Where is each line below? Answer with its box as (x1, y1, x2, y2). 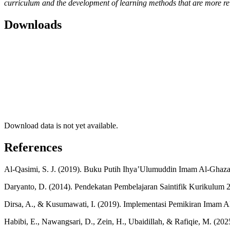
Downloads (4, 18, 62, 32)
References (4, 140, 62, 154)
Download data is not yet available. (4, 121, 118, 130)
